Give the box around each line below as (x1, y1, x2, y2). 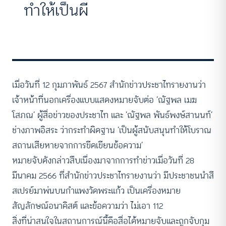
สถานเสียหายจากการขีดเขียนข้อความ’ (12, 138, 143, 152)
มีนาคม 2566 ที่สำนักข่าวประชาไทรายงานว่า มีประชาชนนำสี (12, 168, 214, 183)
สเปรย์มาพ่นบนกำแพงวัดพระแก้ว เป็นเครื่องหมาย (12, 183, 181, 198)
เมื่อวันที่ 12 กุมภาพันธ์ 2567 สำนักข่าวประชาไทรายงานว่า (12, 77, 206, 92)
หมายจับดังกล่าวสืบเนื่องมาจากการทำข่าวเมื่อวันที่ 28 (12, 153, 194, 167)
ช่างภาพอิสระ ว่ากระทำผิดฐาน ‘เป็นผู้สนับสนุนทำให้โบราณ (12, 123, 211, 137)
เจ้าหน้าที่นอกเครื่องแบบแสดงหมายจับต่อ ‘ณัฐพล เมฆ (12, 92, 197, 107)
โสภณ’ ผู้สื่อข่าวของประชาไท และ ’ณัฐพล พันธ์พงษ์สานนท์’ (12, 107, 212, 122)
